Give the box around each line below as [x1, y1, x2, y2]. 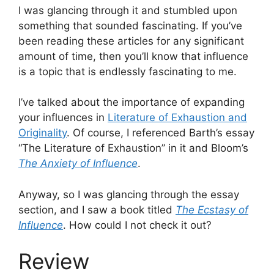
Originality [18, 127, 67, 139]
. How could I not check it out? [63, 218, 212, 231]
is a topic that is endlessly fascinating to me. [18, 65, 237, 78]
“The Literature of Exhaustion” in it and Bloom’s [18, 142, 248, 155]
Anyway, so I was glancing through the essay [18, 188, 239, 201]
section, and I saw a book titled [18, 203, 176, 216]
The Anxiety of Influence [18, 157, 138, 170]
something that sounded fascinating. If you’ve [18, 19, 242, 32]
